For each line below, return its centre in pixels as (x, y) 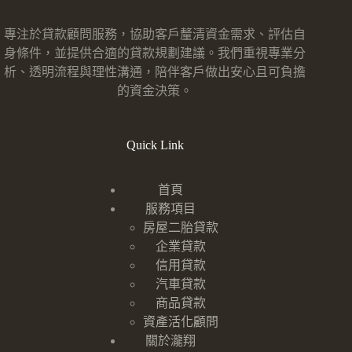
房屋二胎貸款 (180, 228)
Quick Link (155, 145)
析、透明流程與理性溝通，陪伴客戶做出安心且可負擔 (155, 71)
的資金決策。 (155, 90)
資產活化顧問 (180, 322)
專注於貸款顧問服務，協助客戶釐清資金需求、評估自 (155, 34)
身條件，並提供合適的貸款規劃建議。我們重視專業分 (155, 53)
